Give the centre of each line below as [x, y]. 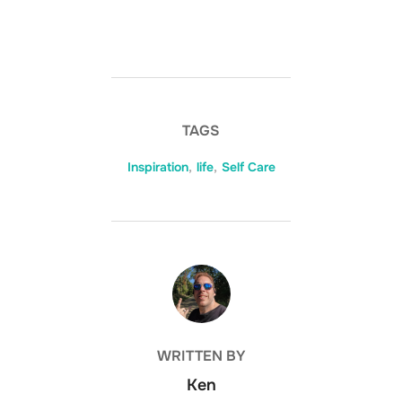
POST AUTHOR [201, 275]
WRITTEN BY [201, 356]
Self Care [248, 167]
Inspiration [157, 167]
